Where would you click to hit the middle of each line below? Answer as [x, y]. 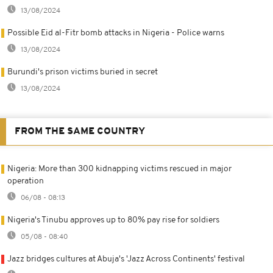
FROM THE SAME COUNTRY [80, 131]
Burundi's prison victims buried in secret [83, 72]
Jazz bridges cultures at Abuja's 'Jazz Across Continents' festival [126, 259]
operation [26, 181]
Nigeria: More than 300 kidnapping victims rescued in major [119, 169]
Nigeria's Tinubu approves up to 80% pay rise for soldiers [113, 220]
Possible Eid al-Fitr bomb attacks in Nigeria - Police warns [116, 33]
